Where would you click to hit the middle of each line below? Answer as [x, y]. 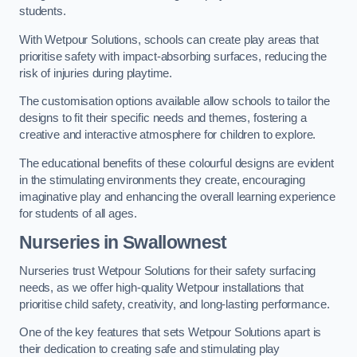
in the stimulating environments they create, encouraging [162, 180]
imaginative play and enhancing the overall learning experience [177, 196]
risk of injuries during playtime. [96, 73]
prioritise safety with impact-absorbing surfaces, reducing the [173, 56]
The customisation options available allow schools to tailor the [175, 102]
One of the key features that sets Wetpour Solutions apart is [171, 333]
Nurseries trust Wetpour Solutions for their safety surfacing [168, 271]
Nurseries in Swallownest [123, 243]
